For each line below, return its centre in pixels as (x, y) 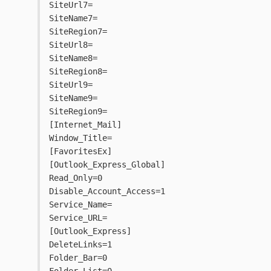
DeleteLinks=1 (80, 245)
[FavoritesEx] (80, 152)
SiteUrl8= (71, 45)
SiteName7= (73, 18)
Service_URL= (78, 218)
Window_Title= (80, 138)
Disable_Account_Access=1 (107, 191)
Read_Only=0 (76, 178)
